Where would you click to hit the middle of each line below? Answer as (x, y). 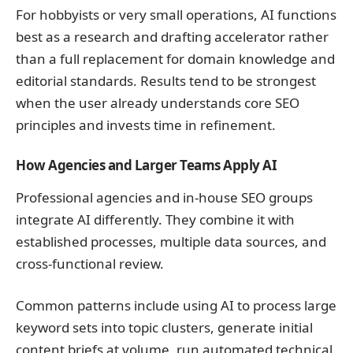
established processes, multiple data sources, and (171, 241)
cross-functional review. (90, 263)
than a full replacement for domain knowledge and (175, 58)
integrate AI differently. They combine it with (155, 219)
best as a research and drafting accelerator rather (172, 36)
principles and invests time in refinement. (146, 124)
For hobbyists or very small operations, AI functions (176, 14)
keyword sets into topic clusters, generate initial (164, 327)
